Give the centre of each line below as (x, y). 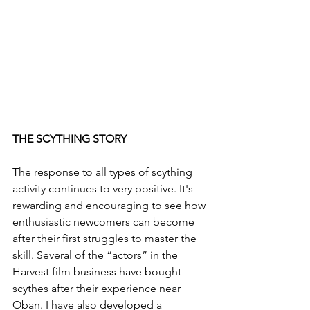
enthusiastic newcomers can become (105, 222)
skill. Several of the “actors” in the (97, 255)
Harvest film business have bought (98, 272)
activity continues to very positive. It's (104, 189)
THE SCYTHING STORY (70, 139)
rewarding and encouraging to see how (110, 206)
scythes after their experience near (98, 289)
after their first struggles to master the (106, 239)
